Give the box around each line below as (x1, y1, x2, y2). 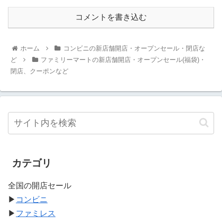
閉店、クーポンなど (10, 67, 69, 75)
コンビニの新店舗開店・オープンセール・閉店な (63, 44, 205, 52)
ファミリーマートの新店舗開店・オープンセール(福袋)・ (40, 55, 206, 63)
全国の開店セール (8, 181, 71, 190)
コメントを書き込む (75, 13, 147, 22)
